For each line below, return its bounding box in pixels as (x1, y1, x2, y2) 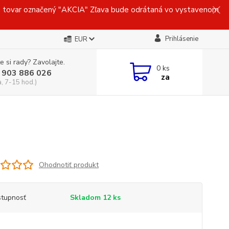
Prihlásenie (165, 34, 198, 43)
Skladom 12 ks (70, 193, 121, 202)
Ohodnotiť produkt (38, 159, 99, 170)
